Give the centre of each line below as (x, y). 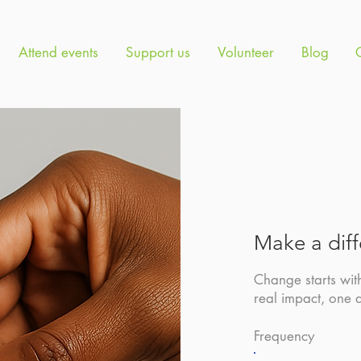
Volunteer (246, 52)
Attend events (58, 52)
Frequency (284, 336)
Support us (158, 52)
